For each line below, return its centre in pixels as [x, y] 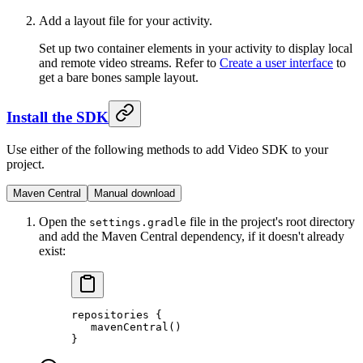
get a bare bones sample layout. [119, 78]
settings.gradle [138, 222]
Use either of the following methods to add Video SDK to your [167, 149]
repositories [110, 314]
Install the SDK [58, 117]
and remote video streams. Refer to [129, 63]
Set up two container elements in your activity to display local [196, 49]
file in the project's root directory [271, 221]
